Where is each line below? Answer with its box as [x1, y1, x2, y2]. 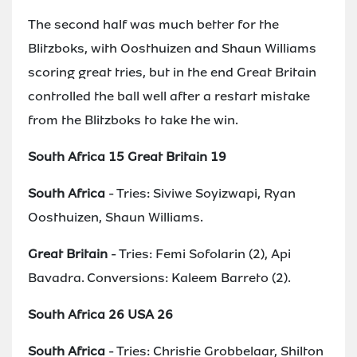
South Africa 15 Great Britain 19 [28, 147, 226, 165]
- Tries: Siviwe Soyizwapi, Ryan [105, 184, 296, 202]
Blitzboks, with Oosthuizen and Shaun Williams [28, 39, 316, 57]
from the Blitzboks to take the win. [28, 111, 238, 128]
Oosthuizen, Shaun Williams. [28, 208, 203, 226]
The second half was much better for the [28, 15, 279, 33]
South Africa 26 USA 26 [28, 305, 173, 323]
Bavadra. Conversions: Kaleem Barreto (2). [28, 269, 291, 286]
